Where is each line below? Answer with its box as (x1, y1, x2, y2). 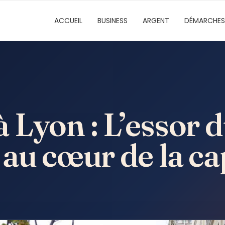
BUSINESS (97, 16, 128, 26)
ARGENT (143, 16, 169, 26)
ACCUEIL (54, 16, 82, 26)
